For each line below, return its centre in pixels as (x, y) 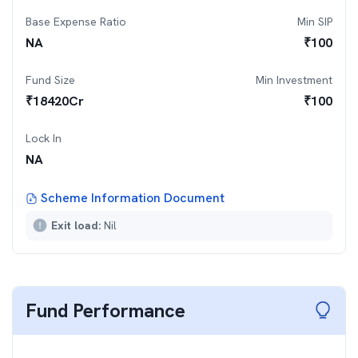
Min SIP (315, 22)
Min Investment (294, 80)
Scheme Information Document (133, 198)
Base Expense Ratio (76, 22)
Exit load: (78, 225)
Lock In (44, 138)
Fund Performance (105, 310)
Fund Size (50, 80)
